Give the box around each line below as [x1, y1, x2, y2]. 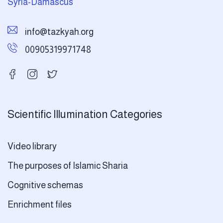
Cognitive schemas [7, 180, 83, 191]
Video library [7, 141, 57, 152]
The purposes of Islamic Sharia [7, 161, 128, 171]
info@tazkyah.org [25, 27, 94, 37]
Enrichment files [7, 200, 72, 210]
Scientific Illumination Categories [7, 108, 162, 121]
